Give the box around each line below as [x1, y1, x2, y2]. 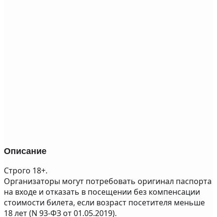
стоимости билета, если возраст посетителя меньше [4, 197, 205, 208]
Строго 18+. [4, 165, 47, 176]
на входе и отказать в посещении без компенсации [4, 186, 200, 197]
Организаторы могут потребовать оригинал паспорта [4, 176, 212, 186]
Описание [4, 146, 46, 156]
